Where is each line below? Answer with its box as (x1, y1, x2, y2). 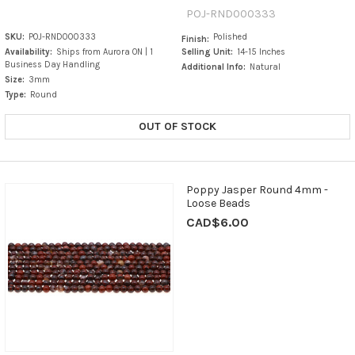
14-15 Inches (237, 47, 286, 58)
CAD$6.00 (185, 215, 249, 231)
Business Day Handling (4, 59, 100, 71)
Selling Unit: (181, 47, 234, 58)
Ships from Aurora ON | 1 (55, 47, 153, 58)
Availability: (4, 47, 52, 58)
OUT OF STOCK (139, 120, 216, 134)
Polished (213, 32, 248, 43)
